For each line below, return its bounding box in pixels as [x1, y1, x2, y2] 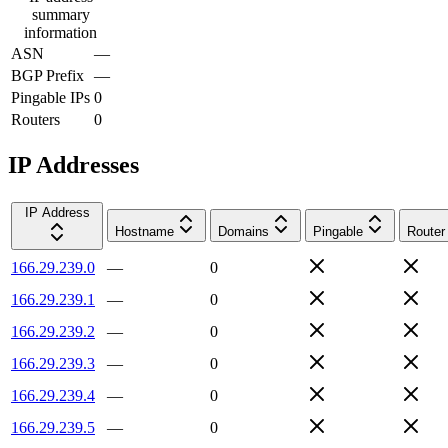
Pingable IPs [11, 88, 90, 106]
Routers [11, 110, 60, 128]
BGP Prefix [11, 66, 84, 84]
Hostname [115, 223, 174, 239]
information [24, 23, 97, 41]
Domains [218, 223, 269, 239]
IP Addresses [8, 151, 139, 178]
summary [31, 5, 90, 23]
